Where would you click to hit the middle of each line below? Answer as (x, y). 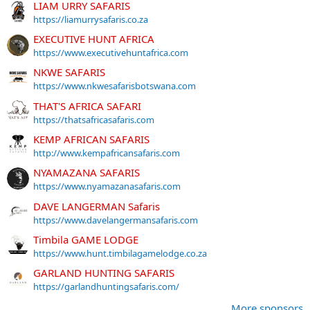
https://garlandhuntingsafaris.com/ (106, 287)
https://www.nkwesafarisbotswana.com (115, 86)
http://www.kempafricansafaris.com (107, 153)
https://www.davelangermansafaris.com (116, 220)
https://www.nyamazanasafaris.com (107, 186)
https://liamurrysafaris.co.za (91, 19)
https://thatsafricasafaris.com (94, 119)
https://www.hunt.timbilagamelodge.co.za (120, 254)
